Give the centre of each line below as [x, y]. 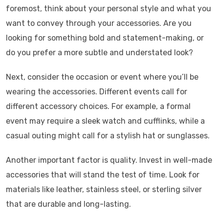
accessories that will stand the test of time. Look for [103, 175]
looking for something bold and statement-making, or [105, 38]
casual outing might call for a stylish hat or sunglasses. [108, 135]
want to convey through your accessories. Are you [99, 23]
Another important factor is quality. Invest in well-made [109, 160]
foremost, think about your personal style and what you [109, 8]
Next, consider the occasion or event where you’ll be [102, 77]
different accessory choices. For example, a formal [98, 106]
